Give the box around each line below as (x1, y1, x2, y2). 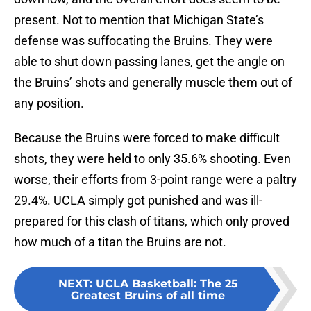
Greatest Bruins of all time (71, 289, 225, 303)
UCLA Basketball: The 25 (95, 277, 238, 291)
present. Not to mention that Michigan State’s (14, 12, 264, 28)
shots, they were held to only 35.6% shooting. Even (14, 151, 291, 167)
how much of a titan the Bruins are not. (14, 235, 226, 250)
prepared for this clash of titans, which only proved (14, 214, 289, 229)
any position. (14, 96, 84, 111)
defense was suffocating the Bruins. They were (14, 33, 273, 49)
